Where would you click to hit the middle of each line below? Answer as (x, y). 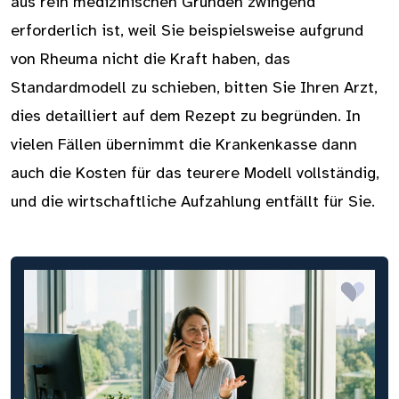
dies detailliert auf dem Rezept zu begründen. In (186, 116)
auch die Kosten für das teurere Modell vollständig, (195, 173)
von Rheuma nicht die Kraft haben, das (151, 59)
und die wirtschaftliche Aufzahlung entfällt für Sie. (193, 201)
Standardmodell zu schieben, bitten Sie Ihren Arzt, (194, 87)
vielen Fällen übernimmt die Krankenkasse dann (184, 144)
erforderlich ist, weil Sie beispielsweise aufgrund (187, 30)
